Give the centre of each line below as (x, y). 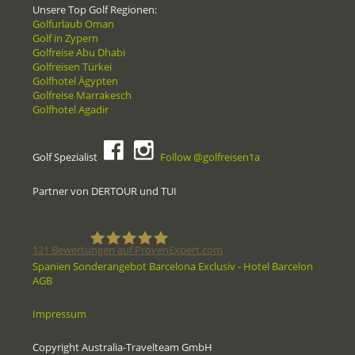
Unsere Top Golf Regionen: (95, 10)
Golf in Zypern (65, 38)
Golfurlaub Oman (73, 24)
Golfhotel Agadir (71, 110)
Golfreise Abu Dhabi (79, 53)
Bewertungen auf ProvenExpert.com (136, 250)
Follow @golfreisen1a (210, 157)
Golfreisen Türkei (72, 67)
